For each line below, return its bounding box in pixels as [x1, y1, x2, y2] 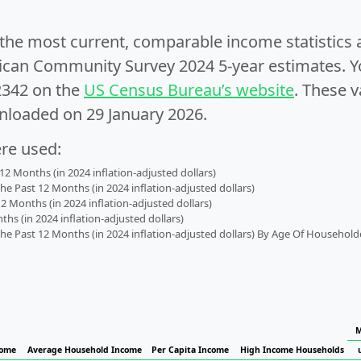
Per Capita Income [151, 344, 229, 355]
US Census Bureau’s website [84, 79, 294, 101]
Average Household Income [27, 344, 142, 355]
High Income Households [240, 344, 344, 355]
